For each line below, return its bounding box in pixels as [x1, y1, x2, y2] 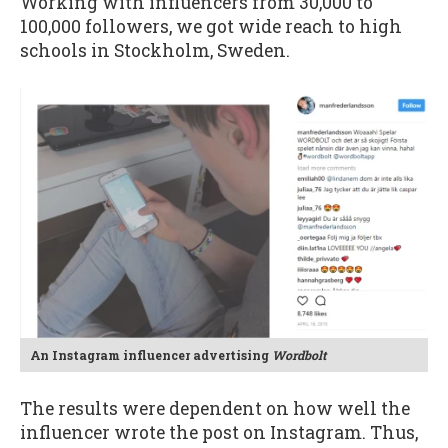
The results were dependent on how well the [20, 396, 410, 420]
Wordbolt [272, 346, 326, 363]
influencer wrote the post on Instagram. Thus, [20, 420, 418, 444]
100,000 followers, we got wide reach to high [20, 15, 402, 39]
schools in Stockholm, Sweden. [20, 39, 290, 63]
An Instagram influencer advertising [30, 346, 272, 363]
